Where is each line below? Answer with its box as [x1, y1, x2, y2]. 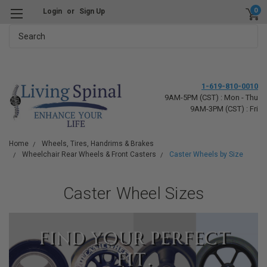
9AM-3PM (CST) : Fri [190, 104, 258, 113]
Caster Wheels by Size [169, 150, 243, 159]
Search [9, 26, 36, 35]
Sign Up [79, 7, 105, 15]
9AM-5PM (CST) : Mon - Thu [164, 93, 258, 102]
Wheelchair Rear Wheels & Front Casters [22, 150, 156, 159]
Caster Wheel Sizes [63, 184, 204, 203]
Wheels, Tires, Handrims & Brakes [42, 139, 154, 148]
